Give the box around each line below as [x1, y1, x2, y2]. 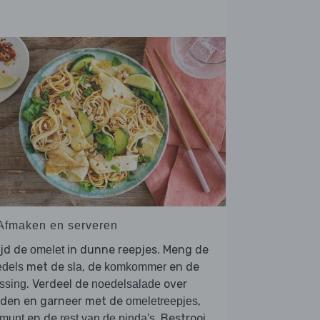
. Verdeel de [26, 276, 91, 291]
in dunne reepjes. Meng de [64, 242, 209, 256]
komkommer [104, 260, 166, 273]
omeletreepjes [126, 294, 198, 307]
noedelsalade [91, 277, 161, 290]
